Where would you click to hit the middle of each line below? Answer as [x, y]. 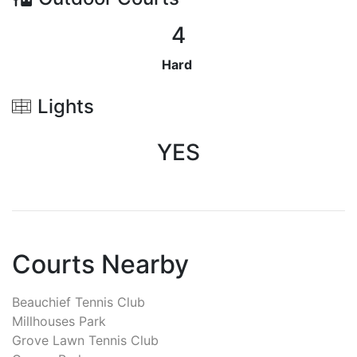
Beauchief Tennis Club [78, 302]
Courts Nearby [100, 264]
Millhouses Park [59, 321]
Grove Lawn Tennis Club [85, 340]
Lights [66, 106]
